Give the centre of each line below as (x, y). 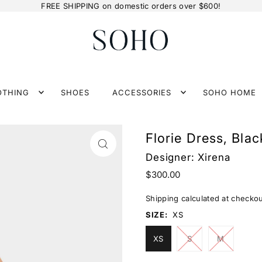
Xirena (214, 158)
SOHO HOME (230, 93)
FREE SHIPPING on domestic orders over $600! (131, 6)
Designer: (172, 158)
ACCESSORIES (142, 93)
